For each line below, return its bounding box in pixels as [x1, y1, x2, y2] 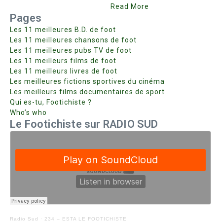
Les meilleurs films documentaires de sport [10, 88, 165, 96]
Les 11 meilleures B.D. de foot [10, 26, 116, 34]
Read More [110, 2, 149, 10]
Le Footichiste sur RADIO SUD [10, 118, 158, 130]
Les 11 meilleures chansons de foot [10, 36, 137, 44]
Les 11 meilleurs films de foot [10, 57, 116, 65]
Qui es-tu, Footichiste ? [10, 98, 92, 106]
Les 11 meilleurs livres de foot [10, 67, 117, 75]
